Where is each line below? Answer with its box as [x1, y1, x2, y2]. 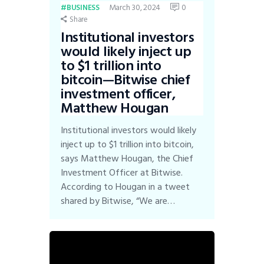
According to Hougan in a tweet [61, 179, 190, 194]
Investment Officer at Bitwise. [61, 164, 183, 180]
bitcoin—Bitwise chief [61, 68, 190, 92]
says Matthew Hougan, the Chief [61, 150, 194, 166]
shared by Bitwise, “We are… [61, 193, 176, 209]
